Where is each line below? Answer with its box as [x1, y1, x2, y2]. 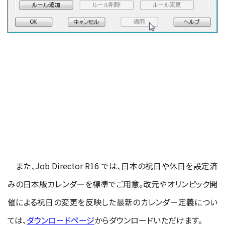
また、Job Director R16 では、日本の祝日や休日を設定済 [8, 159, 217, 172]
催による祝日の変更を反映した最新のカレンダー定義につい [8, 195, 217, 208]
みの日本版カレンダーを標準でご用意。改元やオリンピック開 [8, 177, 217, 190]
